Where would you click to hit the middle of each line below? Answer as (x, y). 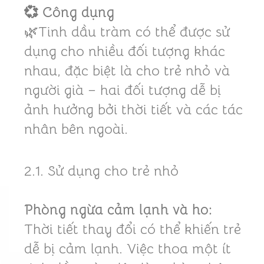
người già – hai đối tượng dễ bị (122, 90)
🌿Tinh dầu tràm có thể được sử (127, 32)
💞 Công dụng (69, 12)
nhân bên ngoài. (76, 129)
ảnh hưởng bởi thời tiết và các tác (133, 109)
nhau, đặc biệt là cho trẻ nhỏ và (127, 70)
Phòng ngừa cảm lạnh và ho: (118, 210)
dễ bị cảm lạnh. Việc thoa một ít (127, 249)
